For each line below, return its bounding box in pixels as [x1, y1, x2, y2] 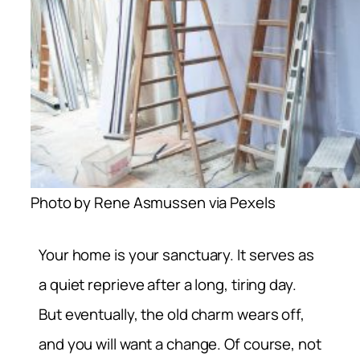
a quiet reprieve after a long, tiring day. [39, 274, 297, 296]
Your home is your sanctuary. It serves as [39, 244, 314, 266]
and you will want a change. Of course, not [39, 333, 321, 355]
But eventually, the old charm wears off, [39, 304, 305, 325]
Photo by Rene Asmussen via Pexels [31, 191, 276, 213]
